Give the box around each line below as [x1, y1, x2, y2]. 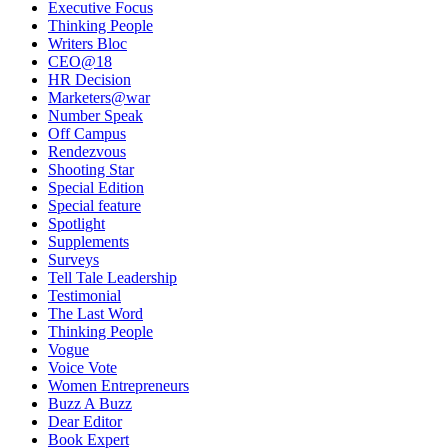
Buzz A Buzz [48, 395, 132, 412]
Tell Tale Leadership [48, 269, 177, 286]
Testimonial [48, 287, 121, 304]
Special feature [48, 197, 141, 214]
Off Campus [48, 125, 126, 142]
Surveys [48, 251, 99, 268]
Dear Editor [48, 413, 122, 430]
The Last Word [48, 305, 143, 322]
